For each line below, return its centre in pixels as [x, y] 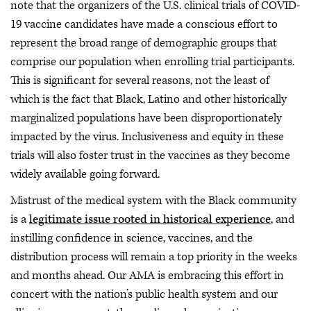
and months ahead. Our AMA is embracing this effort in [147, 275]
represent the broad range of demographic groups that [144, 43]
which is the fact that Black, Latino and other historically [149, 99]
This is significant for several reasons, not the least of [140, 81]
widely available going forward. [85, 174]
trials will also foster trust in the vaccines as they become [150, 155]
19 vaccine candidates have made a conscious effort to [144, 24]
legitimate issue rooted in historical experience [150, 219]
